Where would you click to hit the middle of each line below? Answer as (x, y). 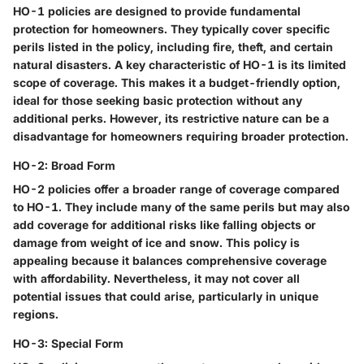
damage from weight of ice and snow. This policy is (156, 243)
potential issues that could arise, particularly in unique (166, 297)
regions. (36, 314)
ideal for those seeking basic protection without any (158, 101)
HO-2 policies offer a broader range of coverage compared (176, 189)
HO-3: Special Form (68, 344)
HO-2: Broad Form (64, 166)
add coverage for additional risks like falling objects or (165, 225)
